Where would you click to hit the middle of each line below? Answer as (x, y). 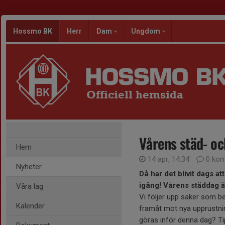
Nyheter (29, 167)
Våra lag (30, 186)
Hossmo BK (33, 31)
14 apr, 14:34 (168, 159)
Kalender (30, 206)
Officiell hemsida (135, 95)
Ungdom (146, 31)
